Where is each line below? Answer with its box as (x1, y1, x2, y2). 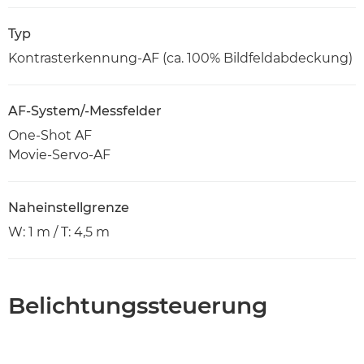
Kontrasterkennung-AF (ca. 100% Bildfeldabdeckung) (8, 50, 353, 66)
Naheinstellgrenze (8, 199, 129, 215)
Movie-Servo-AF (8, 146, 110, 162)
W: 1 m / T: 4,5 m (8, 223, 110, 240)
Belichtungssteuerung (8, 291, 267, 319)
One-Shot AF (8, 127, 92, 143)
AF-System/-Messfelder (8, 102, 162, 119)
